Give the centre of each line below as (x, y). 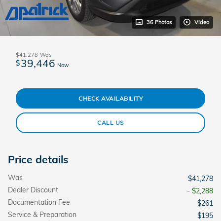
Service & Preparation (42, 214)
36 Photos (159, 22)
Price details (38, 159)
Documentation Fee (39, 202)
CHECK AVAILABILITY (110, 98)
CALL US (110, 123)
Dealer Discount (33, 190)
